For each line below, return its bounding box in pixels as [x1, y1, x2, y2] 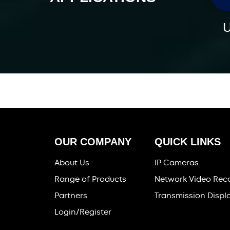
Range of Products [54, 174, 127, 185]
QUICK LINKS [155, 136, 221, 148]
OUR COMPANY [54, 136, 132, 148]
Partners [54, 190, 88, 201]
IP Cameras [155, 158, 199, 168]
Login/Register [54, 207, 112, 218]
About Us [54, 158, 90, 168]
